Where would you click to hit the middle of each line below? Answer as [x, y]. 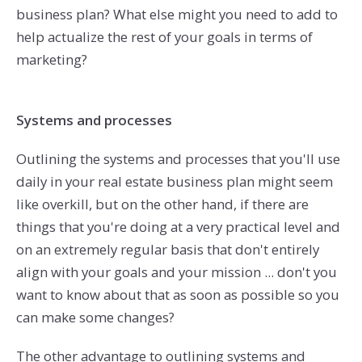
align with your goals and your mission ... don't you [176, 272]
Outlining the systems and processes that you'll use [178, 159]
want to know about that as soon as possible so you [177, 295]
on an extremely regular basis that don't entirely [167, 250]
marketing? [51, 59]
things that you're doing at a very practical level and [178, 227]
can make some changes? [95, 318]
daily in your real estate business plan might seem [174, 182]
